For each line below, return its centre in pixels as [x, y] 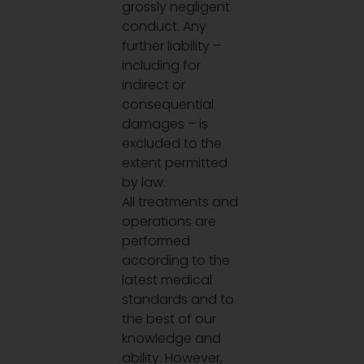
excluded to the [172, 144]
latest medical [167, 280]
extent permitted [175, 163]
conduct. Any [165, 27]
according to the [176, 261]
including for [162, 66]
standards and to [178, 300]
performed [156, 241]
